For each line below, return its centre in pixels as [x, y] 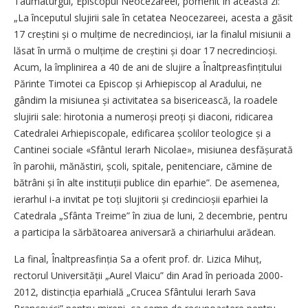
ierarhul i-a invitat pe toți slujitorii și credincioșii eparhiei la [141, 199]
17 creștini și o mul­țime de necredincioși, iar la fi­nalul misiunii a [152, 34]
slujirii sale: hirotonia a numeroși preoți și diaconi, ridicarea [143, 117]
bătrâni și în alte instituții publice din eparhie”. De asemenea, [147, 183]
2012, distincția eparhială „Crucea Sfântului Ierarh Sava [135, 292]
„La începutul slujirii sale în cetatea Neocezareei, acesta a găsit [153, 18]
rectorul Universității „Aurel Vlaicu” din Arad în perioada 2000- [148, 276]
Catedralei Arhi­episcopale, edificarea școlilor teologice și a [142, 133]
